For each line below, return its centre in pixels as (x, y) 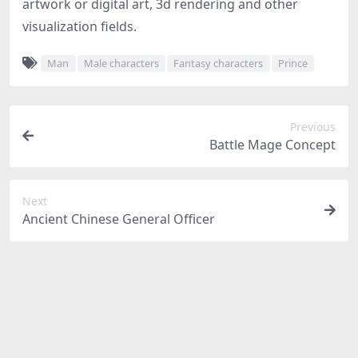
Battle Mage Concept (272, 144)
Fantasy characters (219, 64)
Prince (292, 64)
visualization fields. (80, 26)
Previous (313, 126)
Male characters (121, 64)
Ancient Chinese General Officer (119, 219)
